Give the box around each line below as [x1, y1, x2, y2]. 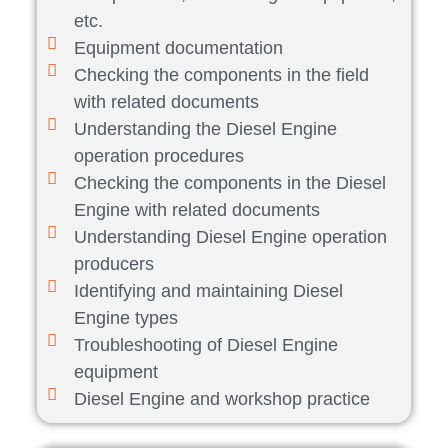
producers [73, 254, 154, 275]
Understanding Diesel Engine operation [73, 227, 387, 248]
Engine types [73, 308, 178, 329]
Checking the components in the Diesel [73, 173, 386, 194]
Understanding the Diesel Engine [73, 119, 337, 140]
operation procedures [73, 146, 244, 167]
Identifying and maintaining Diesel [73, 281, 343, 302]
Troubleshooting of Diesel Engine [73, 335, 338, 356]
